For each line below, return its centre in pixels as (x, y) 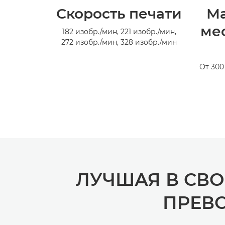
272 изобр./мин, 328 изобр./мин (119, 42)
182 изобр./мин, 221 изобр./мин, (119, 31)
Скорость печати (119, 13)
